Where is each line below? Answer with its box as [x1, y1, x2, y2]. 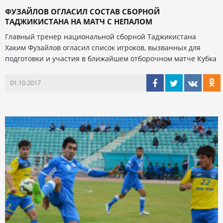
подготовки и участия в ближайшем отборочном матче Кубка [5, 53, 217, 63]
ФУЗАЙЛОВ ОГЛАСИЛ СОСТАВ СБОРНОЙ [5, 6, 160, 16]
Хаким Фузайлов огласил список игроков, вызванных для [5, 42, 201, 52]
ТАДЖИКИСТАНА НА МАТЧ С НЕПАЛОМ [5, 16, 152, 26]
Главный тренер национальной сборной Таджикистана [5, 31, 196, 41]
